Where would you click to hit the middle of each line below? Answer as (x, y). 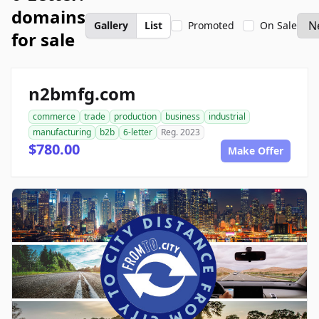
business (183, 116)
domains (48, 17)
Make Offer (256, 151)
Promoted (211, 25)
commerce (54, 116)
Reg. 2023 (181, 132)
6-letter (138, 132)
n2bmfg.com (82, 94)
